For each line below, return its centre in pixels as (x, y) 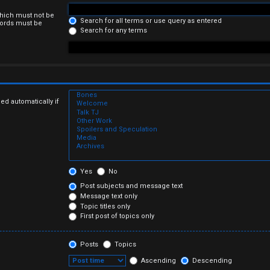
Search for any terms (113, 31)
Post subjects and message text (131, 186)
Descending (212, 260)
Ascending (158, 260)
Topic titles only (105, 206)
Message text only (108, 196)
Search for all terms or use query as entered (150, 20)
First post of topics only (117, 216)
